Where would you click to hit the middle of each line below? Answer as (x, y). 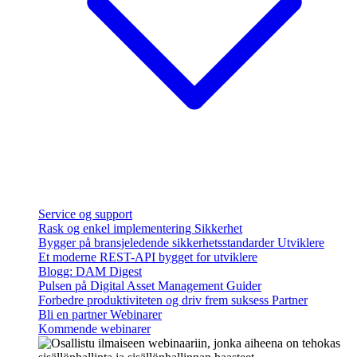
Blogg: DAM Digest (90, 271)
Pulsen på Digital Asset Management (132, 286)
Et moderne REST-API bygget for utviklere (148, 257)
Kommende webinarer (94, 329)
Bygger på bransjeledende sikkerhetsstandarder (158, 243)
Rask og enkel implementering (116, 228)
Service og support (85, 214)
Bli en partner (74, 314)
